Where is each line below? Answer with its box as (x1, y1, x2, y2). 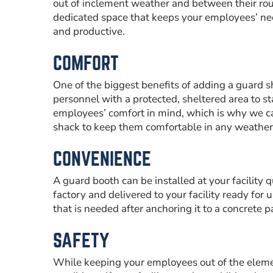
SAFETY (53, 229, 109, 251)
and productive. (53, 24, 125, 38)
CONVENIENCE (53, 147, 151, 169)
